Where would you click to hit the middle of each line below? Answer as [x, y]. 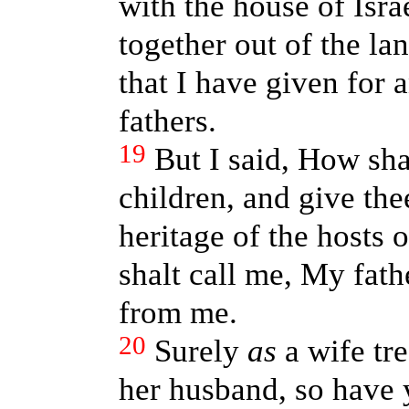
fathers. [167, 121]
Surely [200, 351]
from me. [178, 313]
